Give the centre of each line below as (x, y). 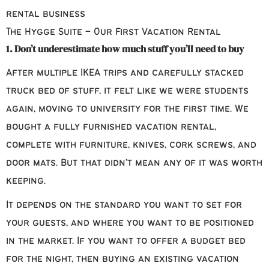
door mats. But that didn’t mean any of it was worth (134, 163)
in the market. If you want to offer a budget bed (126, 241)
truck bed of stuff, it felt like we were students (127, 91)
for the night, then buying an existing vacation (122, 259)
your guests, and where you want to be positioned (130, 223)
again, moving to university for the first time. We (127, 109)
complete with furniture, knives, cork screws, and (131, 145)
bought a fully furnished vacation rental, (111, 127)
